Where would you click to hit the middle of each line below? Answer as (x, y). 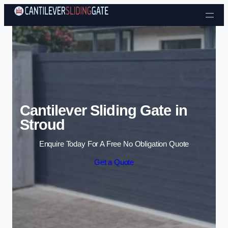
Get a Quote (114, 162)
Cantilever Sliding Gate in (103, 110)
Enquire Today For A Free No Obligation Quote (114, 144)
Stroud (42, 124)
